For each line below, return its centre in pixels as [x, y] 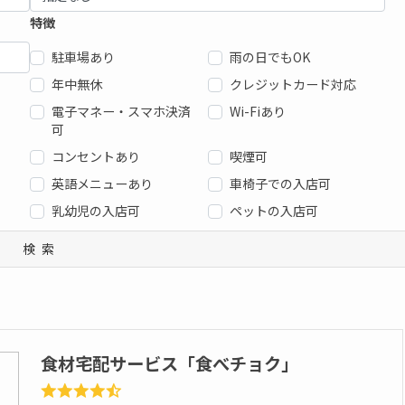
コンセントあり [96, 157]
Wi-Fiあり [257, 112]
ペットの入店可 [273, 211]
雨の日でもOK [269, 57]
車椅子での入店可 [280, 184]
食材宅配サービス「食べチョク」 [170, 364]
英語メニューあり [103, 184]
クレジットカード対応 [292, 85]
